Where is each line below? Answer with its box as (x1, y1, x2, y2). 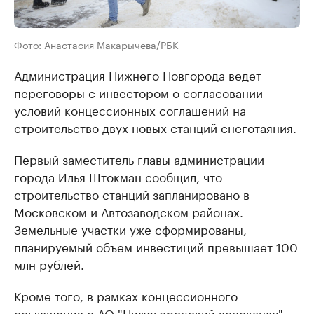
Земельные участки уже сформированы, (14, 219, 247, 238)
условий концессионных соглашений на (14, 100, 246, 118)
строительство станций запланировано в (14, 184, 250, 203)
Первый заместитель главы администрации (14, 149, 264, 168)
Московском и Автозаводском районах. (14, 201, 243, 220)
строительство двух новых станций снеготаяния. (14, 117, 296, 136)
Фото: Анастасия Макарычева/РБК (14, 36, 179, 52)
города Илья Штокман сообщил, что (14, 166, 222, 185)
